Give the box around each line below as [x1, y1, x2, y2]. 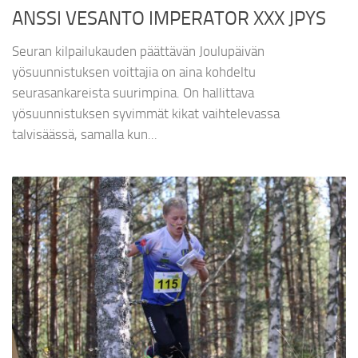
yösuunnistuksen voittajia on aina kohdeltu [12, 64, 256, 81]
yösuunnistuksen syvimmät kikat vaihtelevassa [12, 105, 280, 122]
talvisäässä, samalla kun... [12, 126, 157, 143]
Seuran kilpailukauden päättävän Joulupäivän [12, 43, 265, 60]
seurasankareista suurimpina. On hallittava [12, 85, 254, 101]
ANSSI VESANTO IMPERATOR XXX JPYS [12, 7, 326, 30]
